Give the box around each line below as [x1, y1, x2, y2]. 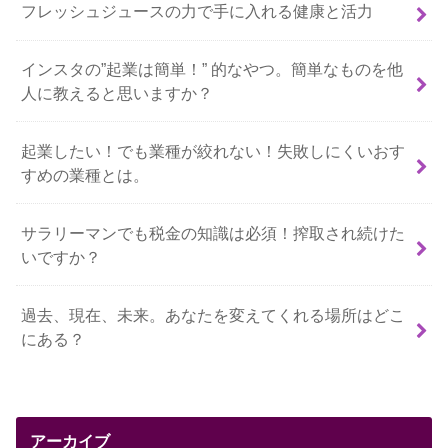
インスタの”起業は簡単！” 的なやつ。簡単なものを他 [21, 60, 404, 78]
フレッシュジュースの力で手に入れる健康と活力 [21, 2, 374, 21]
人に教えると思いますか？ [21, 84, 214, 102]
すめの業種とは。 [21, 165, 150, 184]
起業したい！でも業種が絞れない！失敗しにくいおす [21, 141, 406, 160]
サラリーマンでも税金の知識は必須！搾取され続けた [21, 223, 406, 242]
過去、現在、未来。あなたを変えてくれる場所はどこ [21, 305, 406, 324]
